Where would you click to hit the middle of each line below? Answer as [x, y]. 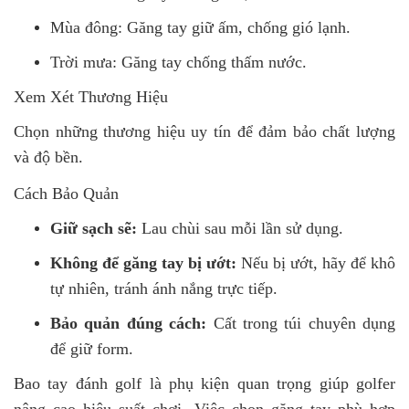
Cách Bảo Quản [68, 193]
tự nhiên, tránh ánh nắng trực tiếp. [164, 288]
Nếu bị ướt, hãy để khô [316, 262]
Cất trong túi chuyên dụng [301, 323]
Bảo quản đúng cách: [129, 323]
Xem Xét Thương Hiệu [91, 96]
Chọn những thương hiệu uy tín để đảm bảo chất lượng [204, 131]
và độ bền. [48, 157]
